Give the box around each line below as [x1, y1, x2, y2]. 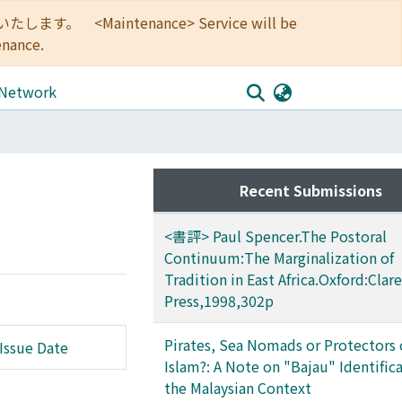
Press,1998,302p [164, 290, 274, 311]
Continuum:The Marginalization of [164, 247, 394, 268]
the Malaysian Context [164, 377, 311, 398]
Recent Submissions [239, 179, 382, 201]
